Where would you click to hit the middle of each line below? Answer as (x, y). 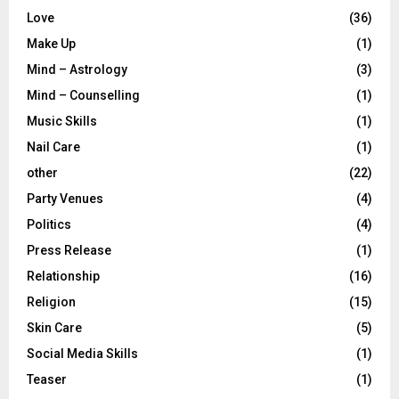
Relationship (63, 276)
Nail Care (53, 147)
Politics (49, 224)
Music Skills (62, 121)
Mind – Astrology (77, 69)
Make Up (51, 43)
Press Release (69, 250)
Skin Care (54, 327)
